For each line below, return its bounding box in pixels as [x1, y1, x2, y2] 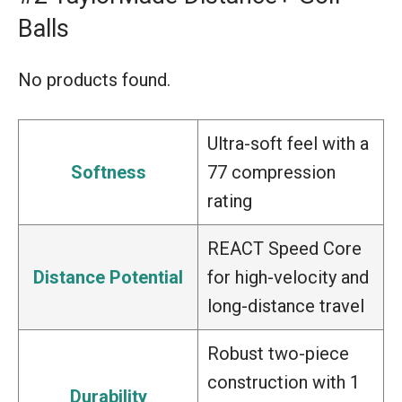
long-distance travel [207, 294, 364, 317]
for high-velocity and [207, 266, 369, 288]
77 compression [207, 161, 336, 183]
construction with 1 [207, 371, 360, 393]
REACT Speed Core [207, 237, 362, 259]
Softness [70, 161, 146, 183]
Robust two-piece [207, 342, 349, 364]
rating [207, 189, 252, 212]
